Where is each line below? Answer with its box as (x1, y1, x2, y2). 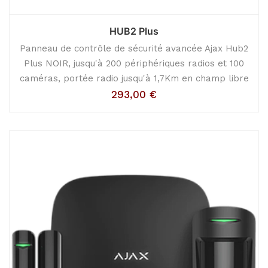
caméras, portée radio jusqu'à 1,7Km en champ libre (19, 73, 249, 84)
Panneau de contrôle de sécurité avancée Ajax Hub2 (20, 43, 248, 54)
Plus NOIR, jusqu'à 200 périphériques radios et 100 (24, 58, 244, 69)
